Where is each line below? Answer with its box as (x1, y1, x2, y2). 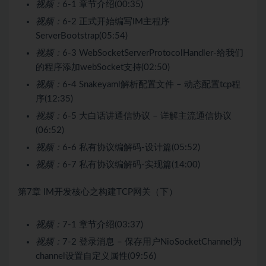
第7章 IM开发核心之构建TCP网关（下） (18, 187, 178, 197)
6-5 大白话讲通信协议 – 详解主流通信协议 (62, 111, 232, 121)
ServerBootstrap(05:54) (36, 31, 128, 40)
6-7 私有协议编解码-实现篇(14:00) (62, 160, 200, 169)
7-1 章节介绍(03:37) (62, 220, 143, 229)
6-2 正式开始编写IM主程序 (62, 17, 170, 26)
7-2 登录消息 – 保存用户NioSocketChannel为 (62, 237, 242, 246)
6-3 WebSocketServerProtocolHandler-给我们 (62, 48, 243, 58)
